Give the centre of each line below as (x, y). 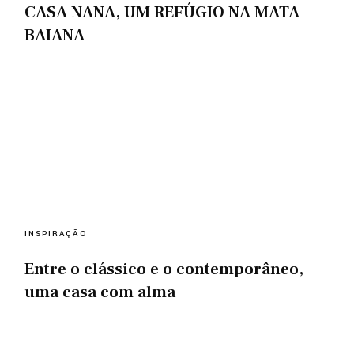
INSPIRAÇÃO (56, 233)
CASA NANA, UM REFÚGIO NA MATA (162, 13)
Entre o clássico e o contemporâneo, (164, 269)
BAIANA (55, 36)
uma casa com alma (100, 292)
